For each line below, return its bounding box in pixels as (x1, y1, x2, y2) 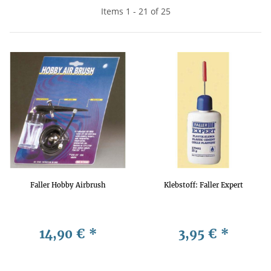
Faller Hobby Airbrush (30, 180, 106, 189)
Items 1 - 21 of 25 (100, 5, 171, 17)
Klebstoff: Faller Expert (163, 180, 243, 189)
